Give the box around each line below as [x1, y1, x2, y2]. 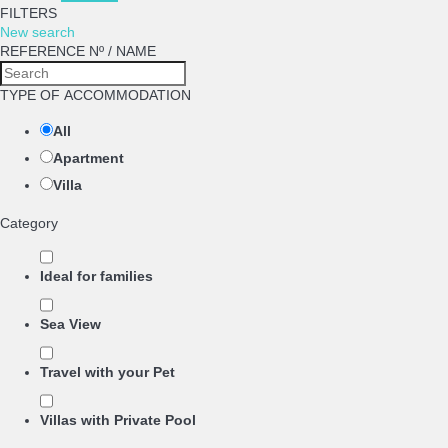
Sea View [40, 316, 101, 333]
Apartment [53, 150, 124, 167]
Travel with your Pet [40, 364, 175, 381]
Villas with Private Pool [40, 412, 196, 429]
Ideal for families [40, 268, 153, 285]
